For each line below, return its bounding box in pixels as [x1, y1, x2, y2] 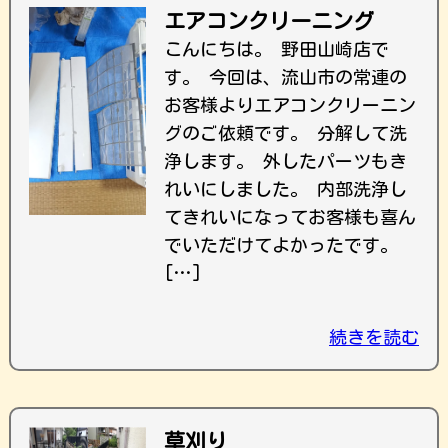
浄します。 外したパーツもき [164, 152, 407, 170]
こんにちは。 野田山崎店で [164, 40, 389, 58]
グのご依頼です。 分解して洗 [164, 124, 407, 142]
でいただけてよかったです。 [164, 236, 398, 254]
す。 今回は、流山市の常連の [164, 68, 407, 86]
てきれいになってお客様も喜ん [164, 208, 416, 226]
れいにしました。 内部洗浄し [164, 180, 407, 198]
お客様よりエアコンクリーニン [164, 96, 416, 114]
